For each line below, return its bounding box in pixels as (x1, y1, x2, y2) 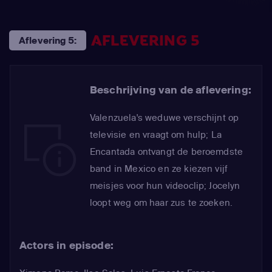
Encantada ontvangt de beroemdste (90, 146, 243, 158)
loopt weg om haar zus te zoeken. (90, 197, 233, 209)
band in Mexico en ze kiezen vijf (90, 163, 228, 175)
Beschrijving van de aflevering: (90, 83, 251, 97)
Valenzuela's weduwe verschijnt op (90, 112, 239, 124)
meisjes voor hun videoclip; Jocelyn (90, 180, 240, 192)
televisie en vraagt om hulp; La (90, 129, 222, 141)
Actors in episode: (19, 239, 114, 252)
